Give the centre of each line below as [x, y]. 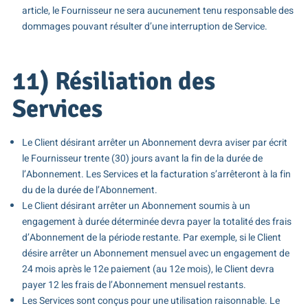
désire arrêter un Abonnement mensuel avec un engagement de [155, 254]
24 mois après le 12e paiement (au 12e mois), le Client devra [148, 269]
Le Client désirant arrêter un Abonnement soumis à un [136, 206]
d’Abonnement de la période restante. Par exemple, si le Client [151, 238]
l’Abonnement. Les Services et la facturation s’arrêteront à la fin [156, 175]
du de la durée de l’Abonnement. [89, 190]
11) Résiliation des [113, 81]
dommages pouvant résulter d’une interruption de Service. [144, 26]
